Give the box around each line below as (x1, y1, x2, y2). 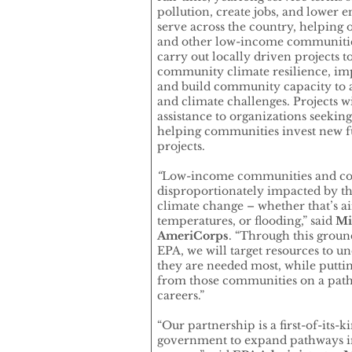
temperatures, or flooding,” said (157, 214, 332, 229)
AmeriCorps (157, 229, 229, 244)
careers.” (157, 288, 204, 303)
